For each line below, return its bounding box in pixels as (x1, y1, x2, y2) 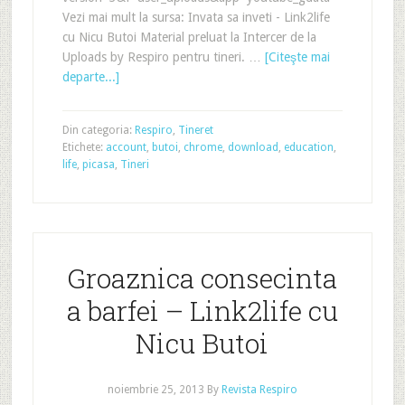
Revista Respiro (221, 383, 297, 396)
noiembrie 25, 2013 (107, 383, 204, 396)
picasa (81, 158, 115, 171)
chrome (183, 141, 222, 154)
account (105, 141, 146, 154)
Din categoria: (61, 124, 135, 137)
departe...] (61, 70, 119, 84)
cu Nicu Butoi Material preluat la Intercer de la (61, 30, 316, 44)
